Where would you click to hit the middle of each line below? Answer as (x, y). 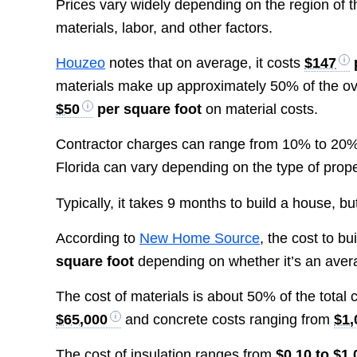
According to (98, 238)
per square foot (148, 109)
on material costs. (260, 109)
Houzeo (81, 63)
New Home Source (200, 238)
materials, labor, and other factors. (165, 27)
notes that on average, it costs (205, 63)
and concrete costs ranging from (228, 320)
